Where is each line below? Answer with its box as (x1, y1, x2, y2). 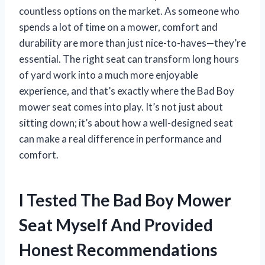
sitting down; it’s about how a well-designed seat (19, 116, 233, 129)
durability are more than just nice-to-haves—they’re (19, 36, 246, 49)
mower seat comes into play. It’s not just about (19, 100, 223, 113)
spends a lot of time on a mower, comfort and (19, 20, 218, 33)
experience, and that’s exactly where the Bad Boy (19, 84, 234, 97)
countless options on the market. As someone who (19, 4, 240, 17)
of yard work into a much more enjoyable (19, 68, 198, 81)
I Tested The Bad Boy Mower (19, 189, 231, 210)
